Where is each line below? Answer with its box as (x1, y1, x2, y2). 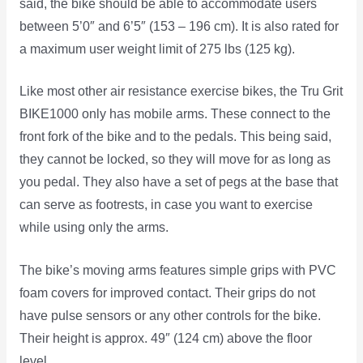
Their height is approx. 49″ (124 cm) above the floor (19, 331, 312, 346)
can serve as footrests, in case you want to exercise (19, 198, 313, 212)
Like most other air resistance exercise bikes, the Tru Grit (19, 84, 343, 99)
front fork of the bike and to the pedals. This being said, (19, 130, 331, 144)
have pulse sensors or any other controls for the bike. (19, 309, 321, 323)
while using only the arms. (19, 220, 169, 235)
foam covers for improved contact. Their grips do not (19, 286, 315, 301)
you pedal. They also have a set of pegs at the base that (19, 175, 338, 190)
